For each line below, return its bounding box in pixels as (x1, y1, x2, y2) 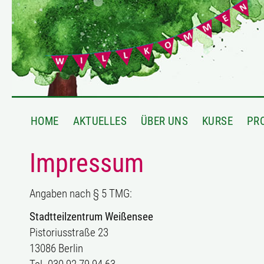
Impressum (29, 148, 144, 179)
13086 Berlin (29, 242, 83, 255)
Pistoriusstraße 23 (29, 226, 108, 239)
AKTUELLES (72, 114, 127, 128)
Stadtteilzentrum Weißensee (29, 210, 153, 223)
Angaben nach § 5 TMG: (29, 187, 132, 200)
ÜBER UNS (140, 114, 188, 128)
